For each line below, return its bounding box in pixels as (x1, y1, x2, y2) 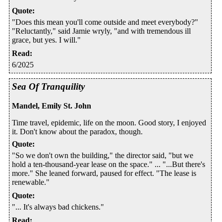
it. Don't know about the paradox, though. (12, 127, 143, 136)
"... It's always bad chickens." (12, 202, 104, 211)
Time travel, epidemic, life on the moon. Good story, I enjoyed (12, 118, 206, 127)
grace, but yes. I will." (12, 35, 81, 44)
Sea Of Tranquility (12, 81, 85, 92)
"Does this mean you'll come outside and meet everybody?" (12, 17, 198, 26)
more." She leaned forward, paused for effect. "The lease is (12, 168, 196, 177)
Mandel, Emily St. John (12, 101, 91, 110)
